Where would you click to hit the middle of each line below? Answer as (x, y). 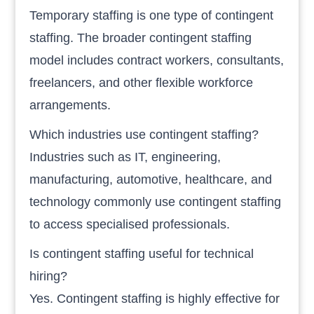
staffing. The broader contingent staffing (141, 37)
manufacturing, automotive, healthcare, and (151, 179)
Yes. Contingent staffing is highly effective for (155, 298)
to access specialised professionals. (130, 224)
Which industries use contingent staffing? (144, 134)
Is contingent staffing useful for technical (142, 253)
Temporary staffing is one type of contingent (152, 15)
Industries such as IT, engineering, (125, 157)
